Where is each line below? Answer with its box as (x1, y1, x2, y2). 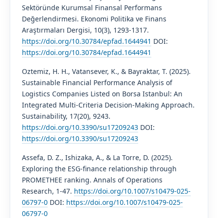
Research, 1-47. (21, 186, 74, 196)
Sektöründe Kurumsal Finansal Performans (21, 2, 162, 12)
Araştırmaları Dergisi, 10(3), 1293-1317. (21, 25, 149, 35)
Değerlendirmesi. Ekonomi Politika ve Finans (21, 14, 166, 23)
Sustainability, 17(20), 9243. (21, 111, 110, 121)
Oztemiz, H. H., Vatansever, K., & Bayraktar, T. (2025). (21, 66, 191, 76)
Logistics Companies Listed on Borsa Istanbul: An (21, 89, 182, 98)
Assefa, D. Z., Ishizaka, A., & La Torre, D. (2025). (21, 152, 173, 162)
